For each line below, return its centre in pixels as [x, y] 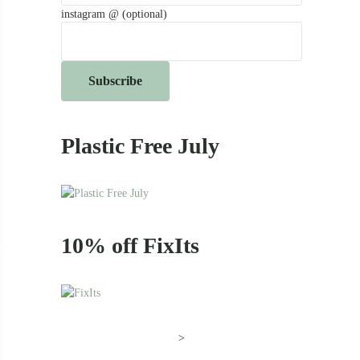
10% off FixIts [130, 245]
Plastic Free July [140, 145]
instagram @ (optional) [114, 14]
